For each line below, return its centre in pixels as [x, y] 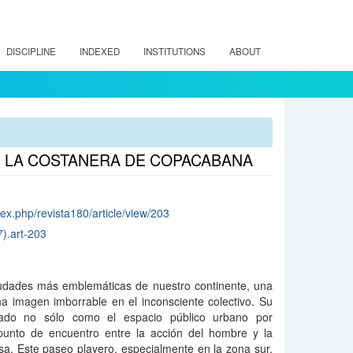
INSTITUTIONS [175, 51]
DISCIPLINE [31, 51]
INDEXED [100, 51]
